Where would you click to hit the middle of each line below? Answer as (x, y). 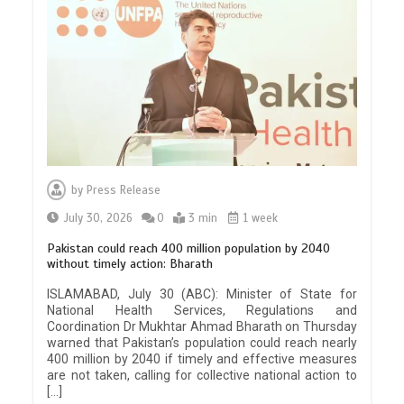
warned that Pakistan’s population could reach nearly (202, 343)
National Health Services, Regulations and (202, 311)
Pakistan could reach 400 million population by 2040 (189, 249)
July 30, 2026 (99, 219)
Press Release (124, 191)
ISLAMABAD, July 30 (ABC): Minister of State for (202, 294)
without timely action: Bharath (130, 264)
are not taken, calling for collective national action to (202, 376)
